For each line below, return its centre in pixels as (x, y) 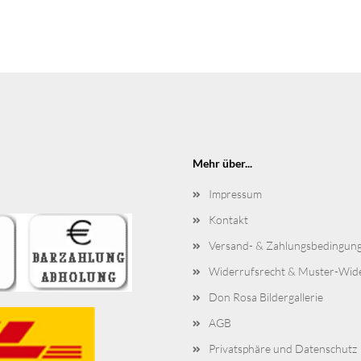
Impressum (235, 194)
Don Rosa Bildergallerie (266, 297)
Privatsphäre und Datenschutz (283, 349)
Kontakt (228, 220)
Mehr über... (222, 163)
